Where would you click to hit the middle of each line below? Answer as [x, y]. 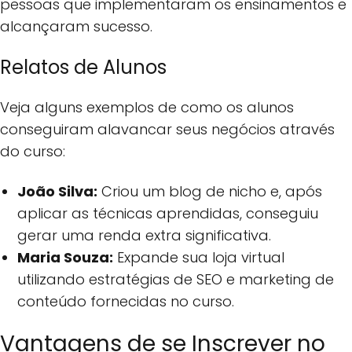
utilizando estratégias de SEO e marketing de [176, 279]
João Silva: [58, 191]
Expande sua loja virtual [199, 257]
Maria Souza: [66, 257]
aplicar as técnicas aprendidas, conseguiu [168, 213]
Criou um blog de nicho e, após [210, 191]
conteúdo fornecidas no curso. [126, 301]
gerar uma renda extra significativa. [145, 235]
